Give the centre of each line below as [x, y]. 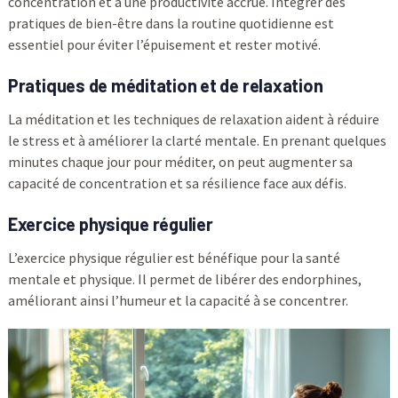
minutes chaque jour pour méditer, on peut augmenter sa [180, 162]
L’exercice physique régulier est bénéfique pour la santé [174, 258]
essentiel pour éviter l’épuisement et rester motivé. [164, 45]
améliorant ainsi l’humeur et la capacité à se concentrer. [178, 301]
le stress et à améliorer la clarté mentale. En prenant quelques [197, 141]
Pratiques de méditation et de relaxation [165, 86]
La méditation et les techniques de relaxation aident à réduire [193, 119]
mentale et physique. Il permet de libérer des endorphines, [184, 279]
